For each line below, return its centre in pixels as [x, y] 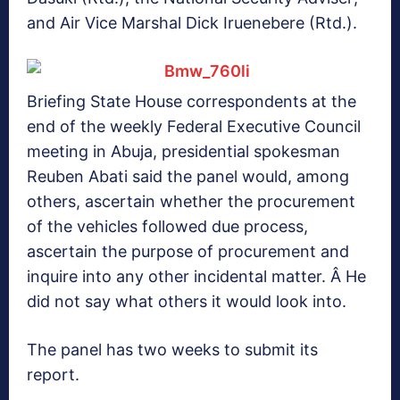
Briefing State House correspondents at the [192, 102]
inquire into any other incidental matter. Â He [196, 277]
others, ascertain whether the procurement [191, 202]
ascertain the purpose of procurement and [188, 252]
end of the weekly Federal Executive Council [194, 127]
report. [53, 375]
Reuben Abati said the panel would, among [188, 177]
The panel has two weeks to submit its [172, 350]
